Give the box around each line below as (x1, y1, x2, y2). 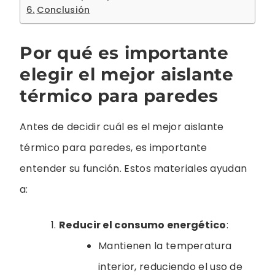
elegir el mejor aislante (20, 64, 234, 85)
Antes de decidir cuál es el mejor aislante (20, 120, 224, 134)
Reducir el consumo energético (59, 218, 227, 233)
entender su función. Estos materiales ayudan (20, 161, 247, 176)
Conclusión (36, 3, 90, 16)
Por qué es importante (20, 42, 229, 64)
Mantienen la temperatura (98, 239, 232, 254)
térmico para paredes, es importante (20, 141, 207, 155)
